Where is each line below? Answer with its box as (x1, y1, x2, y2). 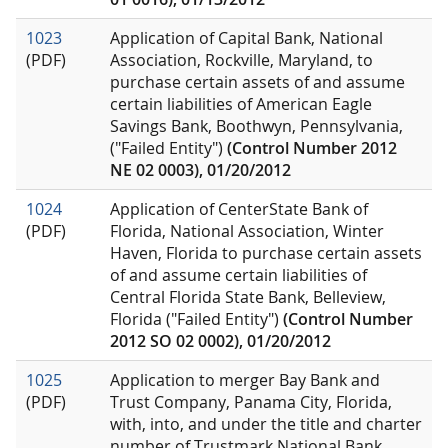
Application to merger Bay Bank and (110, 369, 380, 392)
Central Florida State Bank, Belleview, (110, 286, 386, 309)
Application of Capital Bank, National (110, 27, 383, 50)
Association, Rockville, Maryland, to (110, 49, 373, 72)
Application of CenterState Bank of (110, 198, 368, 221)
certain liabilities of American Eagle (110, 93, 372, 116)
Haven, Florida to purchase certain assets (110, 242, 422, 265)
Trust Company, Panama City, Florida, (110, 391, 392, 414)
